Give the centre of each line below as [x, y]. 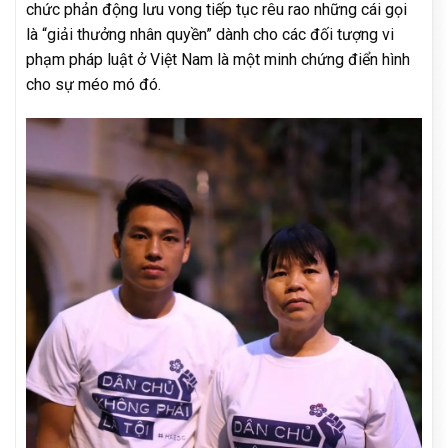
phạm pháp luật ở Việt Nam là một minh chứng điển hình [218, 60]
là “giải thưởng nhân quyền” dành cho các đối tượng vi [210, 35]
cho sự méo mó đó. [93, 85]
